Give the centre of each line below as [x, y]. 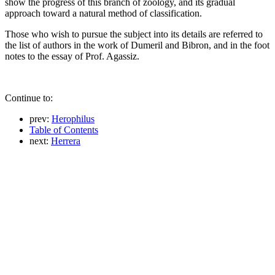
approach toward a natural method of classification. [103, 13]
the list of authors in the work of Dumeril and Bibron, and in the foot [137, 45]
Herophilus [73, 118]
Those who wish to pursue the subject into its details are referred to [134, 34]
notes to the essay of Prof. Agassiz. [72, 56]
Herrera [66, 141]
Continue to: [29, 98]
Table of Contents [64, 130]
